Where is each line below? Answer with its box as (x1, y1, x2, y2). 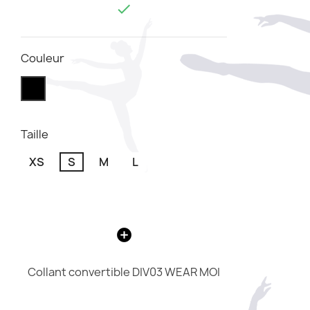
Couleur (21, 51, 64, 66)
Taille (21, 127, 48, 143)
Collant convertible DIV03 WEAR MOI (28, 264, 221, 280)
